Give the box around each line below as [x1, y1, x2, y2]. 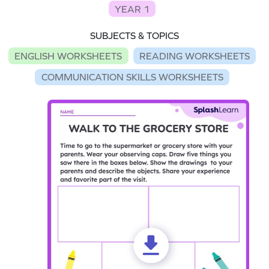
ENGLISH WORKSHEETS [14, 50, 122, 61]
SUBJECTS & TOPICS [90, 30, 179, 41]
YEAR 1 [115, 3, 150, 14]
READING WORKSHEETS [139, 50, 250, 61]
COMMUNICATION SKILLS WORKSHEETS [41, 71, 223, 83]
